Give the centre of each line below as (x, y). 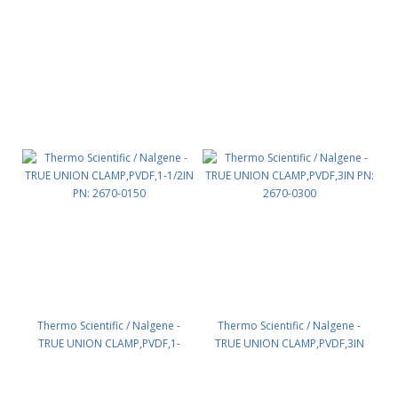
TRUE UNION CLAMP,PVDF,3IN (289, 343)
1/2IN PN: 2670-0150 (109, 361)
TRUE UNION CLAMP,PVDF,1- (109, 343)
